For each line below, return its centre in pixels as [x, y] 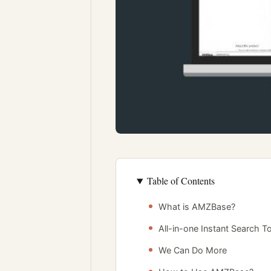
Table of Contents [181, 181]
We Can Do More [193, 250]
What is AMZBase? [197, 207]
